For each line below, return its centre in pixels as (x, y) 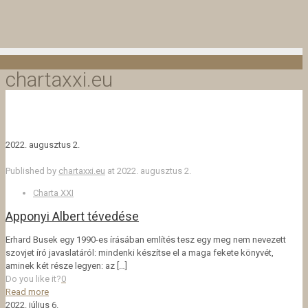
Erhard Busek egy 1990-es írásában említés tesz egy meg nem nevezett (146, 239)
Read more (27, 291)
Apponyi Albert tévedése (72, 216)
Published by (32, 170)
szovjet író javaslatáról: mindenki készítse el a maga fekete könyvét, (140, 252)
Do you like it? (33, 278)
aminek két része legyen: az (60, 265)
